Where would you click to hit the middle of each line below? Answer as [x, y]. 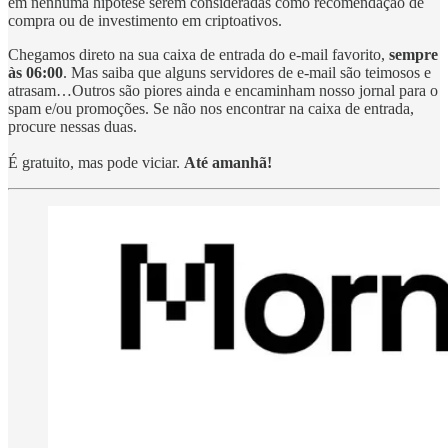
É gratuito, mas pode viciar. [96, 162]
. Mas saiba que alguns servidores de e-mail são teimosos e [247, 72]
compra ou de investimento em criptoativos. [145, 20]
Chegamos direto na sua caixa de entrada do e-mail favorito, [198, 54]
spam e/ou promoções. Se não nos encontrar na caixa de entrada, [211, 108]
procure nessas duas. [72, 126]
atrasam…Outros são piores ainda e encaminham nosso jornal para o [223, 90]
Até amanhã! [228, 162]
